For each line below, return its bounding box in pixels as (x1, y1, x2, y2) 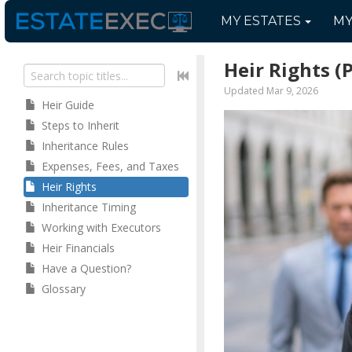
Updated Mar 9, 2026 (224, 84, 318, 98)
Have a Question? (42, 261, 131, 276)
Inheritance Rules (42, 138, 129, 153)
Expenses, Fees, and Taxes (42, 159, 179, 174)
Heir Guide (42, 97, 94, 112)
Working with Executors (42, 220, 161, 235)
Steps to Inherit (42, 118, 119, 133)
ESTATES (240, 13, 301, 28)
